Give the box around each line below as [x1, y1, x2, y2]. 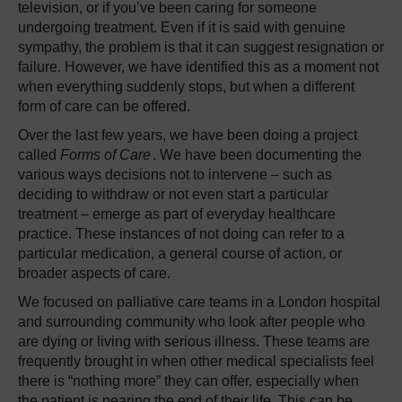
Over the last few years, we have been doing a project [18, 127, 357, 143]
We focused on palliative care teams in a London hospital [18, 294, 380, 310]
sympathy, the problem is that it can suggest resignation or [18, 39, 384, 55]
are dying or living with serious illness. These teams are [18, 334, 370, 349]
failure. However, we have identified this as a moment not [18, 59, 379, 74]
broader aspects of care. [18, 266, 170, 281]
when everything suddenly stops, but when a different [18, 79, 354, 94]
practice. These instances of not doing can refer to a [18, 226, 345, 241]
